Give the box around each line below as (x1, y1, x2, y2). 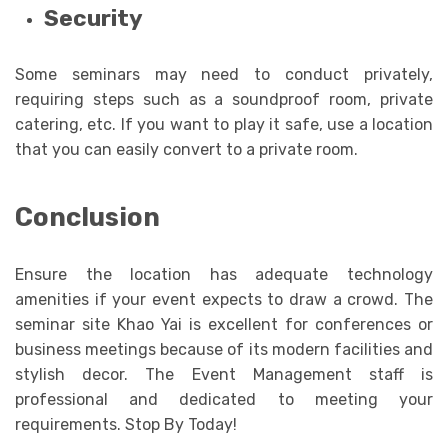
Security (43, 5, 143, 33)
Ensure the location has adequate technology (15, 264, 433, 284)
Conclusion (15, 201, 160, 232)
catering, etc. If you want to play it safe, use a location (15, 115, 433, 135)
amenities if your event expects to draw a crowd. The (15, 289, 433, 309)
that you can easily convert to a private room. (15, 140, 358, 160)
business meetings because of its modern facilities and (15, 339, 433, 359)
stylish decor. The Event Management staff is (15, 364, 433, 384)
